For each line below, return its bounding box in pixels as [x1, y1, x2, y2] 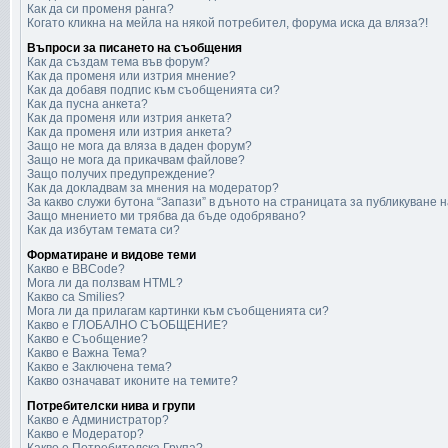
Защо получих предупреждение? [27, 167, 215, 181]
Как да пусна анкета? [27, 97, 148, 111]
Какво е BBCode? [27, 262, 125, 276]
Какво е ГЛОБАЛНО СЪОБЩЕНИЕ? [27, 318, 228, 332]
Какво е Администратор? [27, 413, 169, 427]
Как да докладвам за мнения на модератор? [27, 181, 279, 195]
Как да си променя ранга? [27, 2, 174, 16]
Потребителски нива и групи [27, 399, 195, 413]
